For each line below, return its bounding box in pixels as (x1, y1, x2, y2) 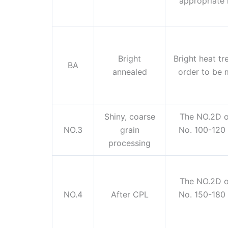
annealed (112, 67, 147, 77)
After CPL (110, 189, 149, 200)
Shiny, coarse (104, 111, 155, 122)
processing (108, 138, 151, 149)
